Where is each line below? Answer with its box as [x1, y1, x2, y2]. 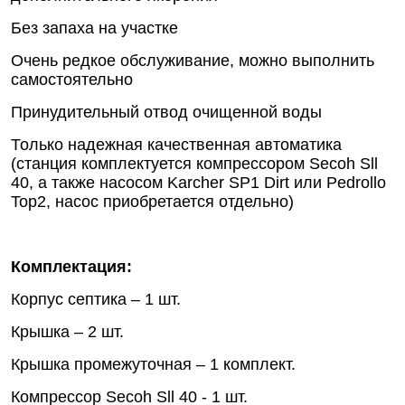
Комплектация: [11, 258, 132, 277]
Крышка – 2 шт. [11, 323, 124, 342]
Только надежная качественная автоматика [11, 136, 342, 155]
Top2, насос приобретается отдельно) [11, 193, 294, 212]
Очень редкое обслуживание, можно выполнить [11, 52, 374, 71]
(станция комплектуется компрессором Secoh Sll [11, 155, 378, 174]
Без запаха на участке [11, 19, 183, 38]
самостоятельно [11, 71, 133, 89]
